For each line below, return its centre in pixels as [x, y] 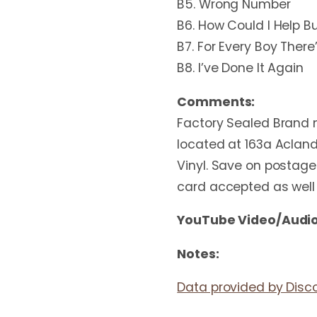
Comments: [216, 102]
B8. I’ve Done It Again [240, 68]
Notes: [198, 254]
